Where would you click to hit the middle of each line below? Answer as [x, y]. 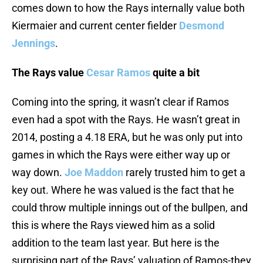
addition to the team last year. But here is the [116, 243]
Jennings [33, 43]
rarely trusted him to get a [184, 173]
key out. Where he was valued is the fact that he [123, 190]
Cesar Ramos [118, 73]
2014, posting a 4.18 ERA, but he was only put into [127, 137]
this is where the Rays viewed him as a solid [113, 225]
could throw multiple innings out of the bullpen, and [130, 208]
